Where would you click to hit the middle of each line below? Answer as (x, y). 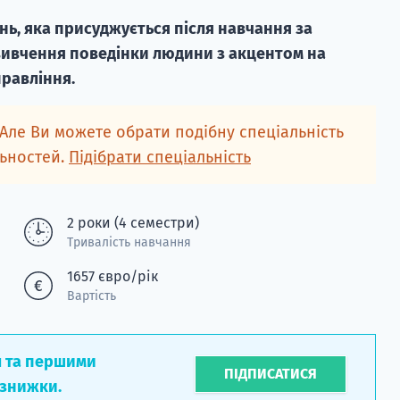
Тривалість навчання (129, 242)
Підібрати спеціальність (160, 157)
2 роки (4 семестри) (133, 222)
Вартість (91, 296)
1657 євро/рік (112, 276)
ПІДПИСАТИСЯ (271, 373)
